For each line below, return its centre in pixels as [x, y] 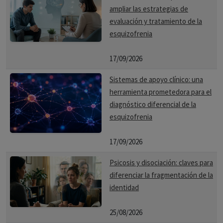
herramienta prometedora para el [161, 92]
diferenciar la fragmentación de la [161, 175]
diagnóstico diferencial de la [153, 104]
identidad [124, 187]
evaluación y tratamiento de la [156, 21]
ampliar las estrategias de [149, 9]
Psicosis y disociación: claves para [161, 163]
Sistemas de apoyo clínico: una [156, 79]
